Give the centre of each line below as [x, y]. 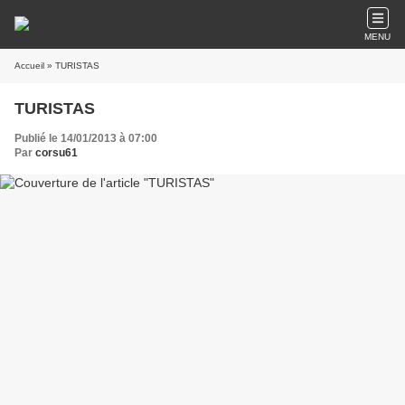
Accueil [29, 66]
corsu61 [57, 153]
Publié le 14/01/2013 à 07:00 [86, 138]
